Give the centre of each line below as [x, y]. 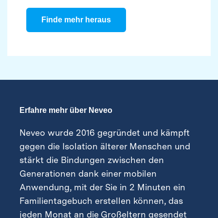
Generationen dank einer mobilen [88, 174]
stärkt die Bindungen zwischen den [92, 160]
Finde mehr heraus [76, 20]
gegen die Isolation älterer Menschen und [105, 146]
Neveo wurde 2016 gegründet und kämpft [105, 133]
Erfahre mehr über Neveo [66, 110]
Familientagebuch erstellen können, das [101, 201]
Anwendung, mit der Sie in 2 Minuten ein [102, 187]
